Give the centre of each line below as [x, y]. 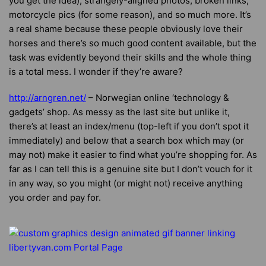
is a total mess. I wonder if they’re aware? [96, 72]
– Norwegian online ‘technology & [158, 98]
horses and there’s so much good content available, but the [133, 43]
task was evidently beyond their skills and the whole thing [130, 57]
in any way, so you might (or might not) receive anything [126, 183]
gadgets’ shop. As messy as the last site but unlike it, [119, 112]
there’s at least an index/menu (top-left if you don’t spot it [129, 126]
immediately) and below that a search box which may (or [126, 140]
